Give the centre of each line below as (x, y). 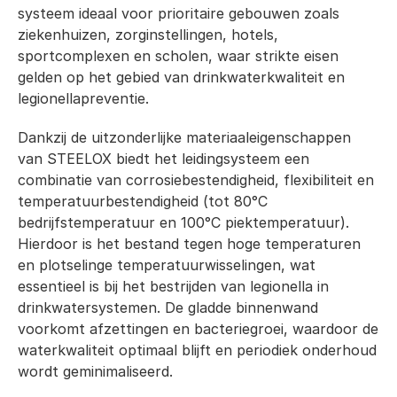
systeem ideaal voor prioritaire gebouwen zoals (179, 13)
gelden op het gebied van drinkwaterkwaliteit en (181, 77)
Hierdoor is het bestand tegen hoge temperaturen (189, 244)
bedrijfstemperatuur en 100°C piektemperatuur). (183, 222)
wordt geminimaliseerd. (95, 371)
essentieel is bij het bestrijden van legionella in (173, 286)
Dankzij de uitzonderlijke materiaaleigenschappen (184, 137)
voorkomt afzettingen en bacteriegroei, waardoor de (198, 329)
